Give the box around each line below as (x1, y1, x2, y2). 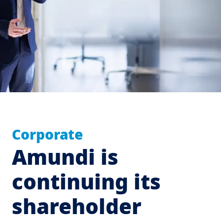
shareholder (12, 192, 142, 220)
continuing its (12, 167, 161, 195)
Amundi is (12, 143, 118, 171)
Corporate (12, 125, 83, 144)
